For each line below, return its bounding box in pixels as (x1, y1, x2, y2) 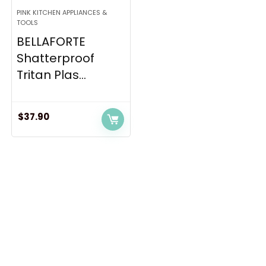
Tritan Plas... (17, 66, 87, 83)
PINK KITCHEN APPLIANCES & (17, 8, 107, 17)
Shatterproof (17, 50, 95, 66)
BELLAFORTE (17, 33, 86, 50)
